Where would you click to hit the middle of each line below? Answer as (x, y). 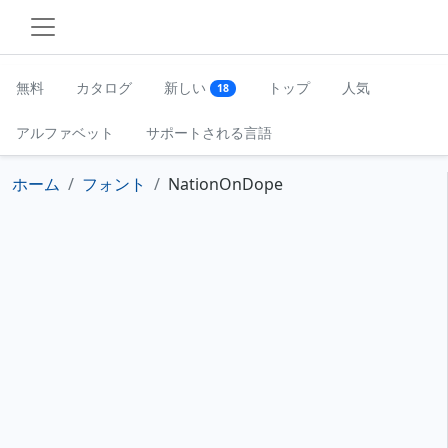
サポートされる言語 (209, 132)
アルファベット (65, 132)
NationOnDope (225, 184)
